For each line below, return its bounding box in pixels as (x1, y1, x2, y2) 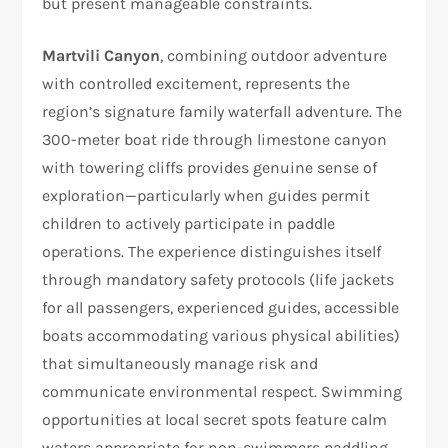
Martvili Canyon (42, 45, 161, 65)
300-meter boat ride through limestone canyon (42, 129, 388, 149)
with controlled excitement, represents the (42, 73, 351, 93)
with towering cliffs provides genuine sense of (42, 157, 378, 177)
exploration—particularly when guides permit (42, 185, 371, 205)
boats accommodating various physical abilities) (42, 325, 401, 345)
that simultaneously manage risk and (42, 353, 319, 373)
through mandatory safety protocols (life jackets (42, 269, 395, 289)
